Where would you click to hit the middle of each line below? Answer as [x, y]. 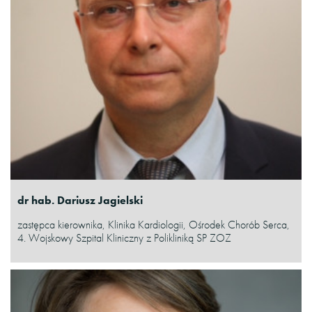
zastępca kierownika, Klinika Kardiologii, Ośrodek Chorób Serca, [154, 224]
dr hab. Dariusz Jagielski [80, 200]
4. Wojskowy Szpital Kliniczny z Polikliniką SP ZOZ [124, 237]
